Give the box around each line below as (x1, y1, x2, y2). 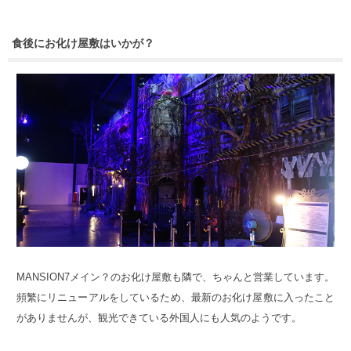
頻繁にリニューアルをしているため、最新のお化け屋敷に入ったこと (16, 291, 335, 304)
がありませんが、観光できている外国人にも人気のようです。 (16, 312, 302, 324)
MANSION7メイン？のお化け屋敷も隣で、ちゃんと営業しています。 (16, 271, 335, 284)
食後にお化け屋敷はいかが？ (12, 37, 154, 50)
